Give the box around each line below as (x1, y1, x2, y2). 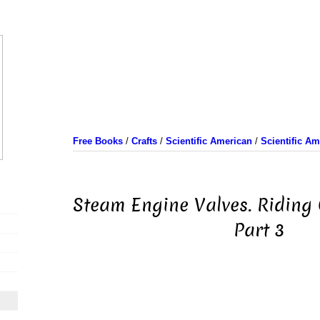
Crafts (131, 136, 157, 146)
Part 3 (234, 217, 285, 243)
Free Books (72, 136, 123, 146)
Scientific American (165, 136, 252, 146)
